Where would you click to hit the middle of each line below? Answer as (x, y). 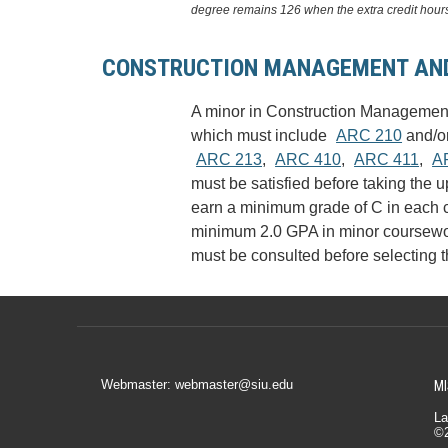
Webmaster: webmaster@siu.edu (196, 384)
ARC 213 (229, 159)
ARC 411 (387, 159)
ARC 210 (369, 135)
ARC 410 (308, 159)
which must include (261, 135)
